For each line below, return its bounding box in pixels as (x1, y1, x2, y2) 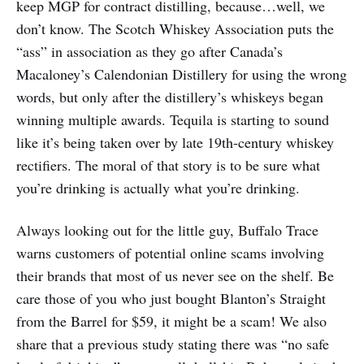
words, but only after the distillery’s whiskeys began (16, 86, 323, 106)
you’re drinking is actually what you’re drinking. (16, 177, 300, 197)
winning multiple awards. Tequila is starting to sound (16, 109, 329, 129)
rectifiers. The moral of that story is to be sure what (16, 154, 320, 175)
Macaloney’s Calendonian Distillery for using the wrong (16, 63, 347, 84)
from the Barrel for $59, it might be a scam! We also (16, 310, 327, 331)
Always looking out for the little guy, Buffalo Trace (16, 219, 318, 240)
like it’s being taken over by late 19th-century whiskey (16, 132, 334, 152)
